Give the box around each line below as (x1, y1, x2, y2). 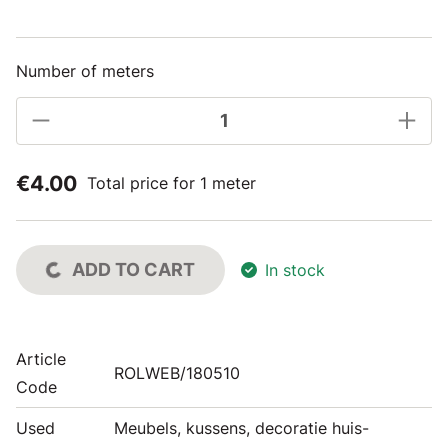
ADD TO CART (72, 258, 195, 280)
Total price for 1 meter (87, 173, 256, 193)
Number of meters (16, 60, 154, 81)
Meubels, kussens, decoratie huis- (114, 417, 369, 438)
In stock (265, 259, 325, 280)
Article (16, 348, 66, 369)
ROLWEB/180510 (114, 362, 240, 383)
